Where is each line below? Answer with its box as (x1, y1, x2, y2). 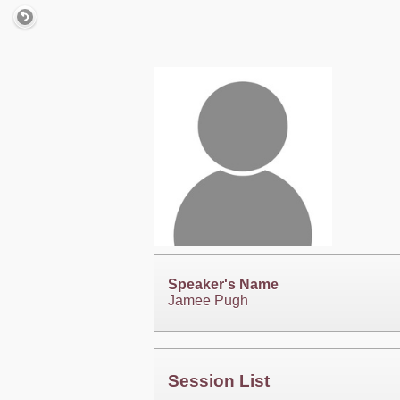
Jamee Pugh (168, 293, 248, 309)
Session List (168, 371, 270, 390)
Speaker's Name (168, 277, 279, 293)
